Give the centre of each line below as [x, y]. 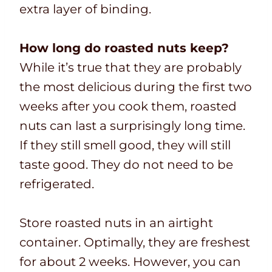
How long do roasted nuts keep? [124, 48]
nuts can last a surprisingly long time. [132, 126]
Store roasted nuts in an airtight [116, 223]
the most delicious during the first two [136, 87]
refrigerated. [57, 184]
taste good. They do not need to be [126, 165]
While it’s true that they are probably [131, 68]
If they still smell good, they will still [125, 145]
